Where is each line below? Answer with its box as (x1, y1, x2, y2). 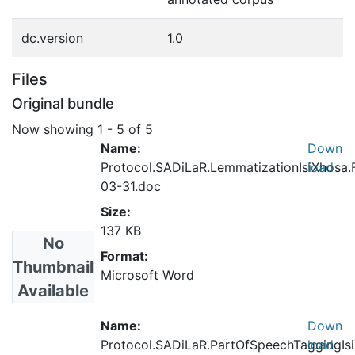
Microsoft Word (101, 266, 194, 283)
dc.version (21, 30, 83, 46)
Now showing (12, 120, 97, 137)
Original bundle (12, 95, 114, 112)
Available (17, 281, 89, 300)
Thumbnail (13, 257, 94, 277)
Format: (101, 247, 148, 264)
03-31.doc (101, 177, 161, 194)
